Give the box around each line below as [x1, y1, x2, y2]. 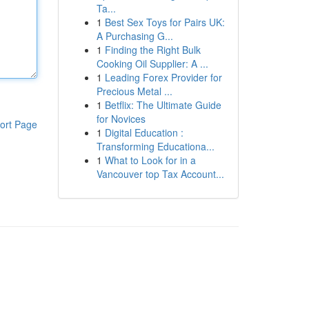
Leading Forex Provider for [104, 70, 222, 84]
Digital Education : [104, 126, 183, 139]
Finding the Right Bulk [104, 43, 201, 57]
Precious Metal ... [96, 84, 172, 98]
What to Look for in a [104, 153, 196, 167]
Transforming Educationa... [96, 139, 215, 153]
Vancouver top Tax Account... [96, 167, 224, 181]
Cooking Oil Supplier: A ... [96, 57, 208, 70]
